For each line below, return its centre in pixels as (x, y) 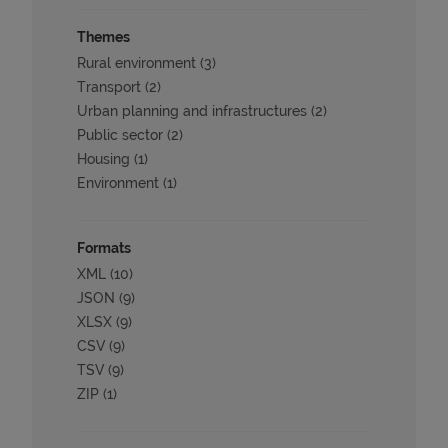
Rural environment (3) (147, 63)
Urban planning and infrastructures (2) (202, 111)
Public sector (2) (130, 135)
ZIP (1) (97, 394)
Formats (104, 248)
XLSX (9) (105, 322)
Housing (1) (113, 159)
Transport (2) (119, 87)
